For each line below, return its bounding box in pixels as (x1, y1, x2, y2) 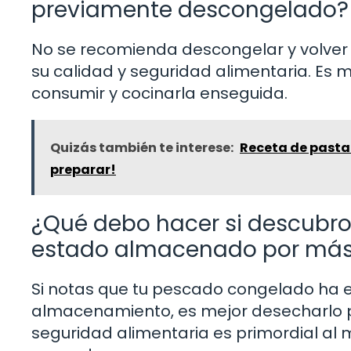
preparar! (50, 160, 116, 179)
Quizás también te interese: (50, 138, 233, 157)
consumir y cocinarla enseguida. (31, 81, 288, 104)
